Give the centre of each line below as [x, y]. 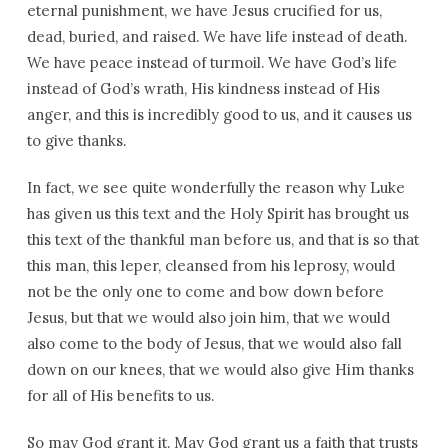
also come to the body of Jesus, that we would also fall [214, 343]
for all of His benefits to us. [120, 395]
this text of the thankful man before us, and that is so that [222, 239]
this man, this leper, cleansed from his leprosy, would [210, 265]
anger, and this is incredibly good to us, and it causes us [219, 114]
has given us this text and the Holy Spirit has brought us [217, 213]
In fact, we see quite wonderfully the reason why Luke [215, 187]
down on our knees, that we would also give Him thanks [220, 369]
